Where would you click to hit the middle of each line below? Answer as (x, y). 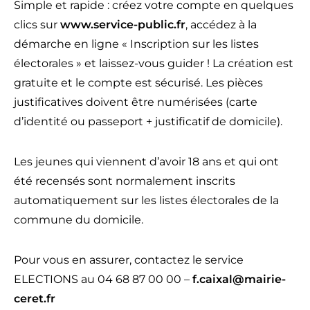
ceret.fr (35, 298)
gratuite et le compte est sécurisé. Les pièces (138, 82)
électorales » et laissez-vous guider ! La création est (154, 63)
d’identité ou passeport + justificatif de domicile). (148, 121)
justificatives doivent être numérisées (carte (136, 102)
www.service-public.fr (123, 24)
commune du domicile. (79, 219)
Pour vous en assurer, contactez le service (129, 259)
